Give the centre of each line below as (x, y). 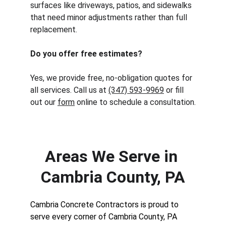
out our (44, 102)
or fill (175, 90)
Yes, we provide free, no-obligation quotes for (112, 78)
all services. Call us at (69, 90)
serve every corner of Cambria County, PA (104, 217)
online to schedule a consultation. (135, 102)
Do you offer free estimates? (86, 54)
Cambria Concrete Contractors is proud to (105, 205)
